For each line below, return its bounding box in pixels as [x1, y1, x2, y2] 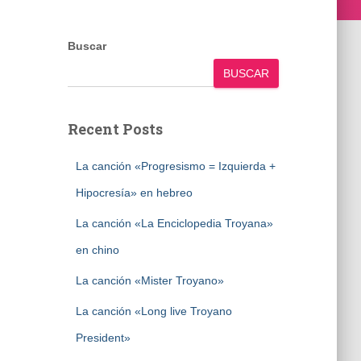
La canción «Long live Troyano [75, 305, 232, 317]
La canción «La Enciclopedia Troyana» [75, 217, 273, 230]
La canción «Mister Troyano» [75, 274, 224, 287]
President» [75, 331, 131, 344]
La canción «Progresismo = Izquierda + [75, 160, 276, 172]
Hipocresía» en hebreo [75, 186, 193, 199]
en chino [75, 243, 119, 256]
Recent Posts [67, 119, 163, 139]
